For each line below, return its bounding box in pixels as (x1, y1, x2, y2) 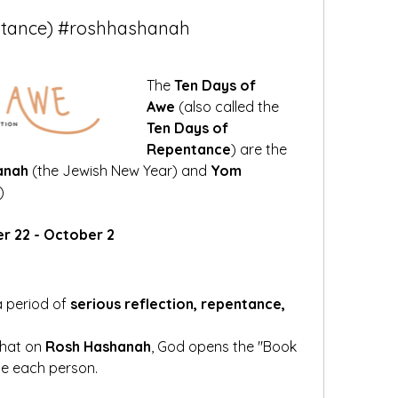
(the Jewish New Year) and (28, 162, 211, 179)
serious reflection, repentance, (70, 295, 285, 313)
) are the (231, 140, 287, 158)
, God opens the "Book (151, 338, 297, 355)
